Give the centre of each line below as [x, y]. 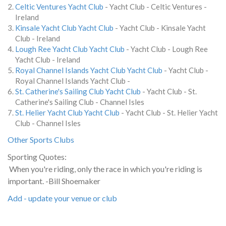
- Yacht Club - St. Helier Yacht [169, 112]
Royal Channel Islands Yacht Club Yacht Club [89, 70]
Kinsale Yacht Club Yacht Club [64, 27]
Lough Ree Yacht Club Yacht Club [70, 49]
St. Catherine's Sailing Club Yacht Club [78, 91]
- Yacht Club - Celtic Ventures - [155, 6]
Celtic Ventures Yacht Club [59, 6]
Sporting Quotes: [37, 156]
